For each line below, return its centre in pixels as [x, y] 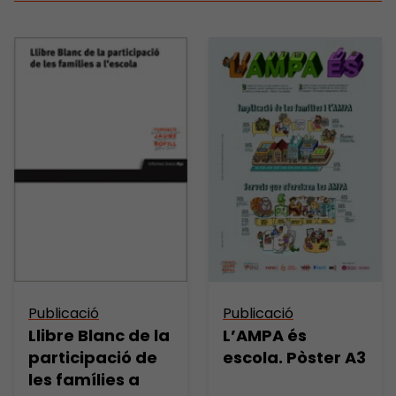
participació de [93, 357]
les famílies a [84, 379]
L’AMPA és [264, 335]
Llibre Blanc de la [99, 335]
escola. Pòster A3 [294, 357]
